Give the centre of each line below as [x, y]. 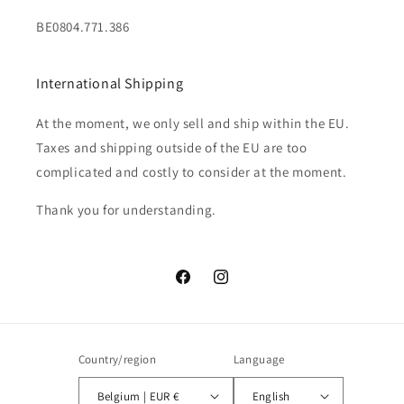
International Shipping [110, 83]
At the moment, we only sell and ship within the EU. [193, 123]
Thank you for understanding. [126, 210]
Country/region [117, 359]
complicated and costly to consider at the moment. [192, 172]
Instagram [241, 286]
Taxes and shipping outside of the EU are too [172, 147]
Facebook [202, 286]
